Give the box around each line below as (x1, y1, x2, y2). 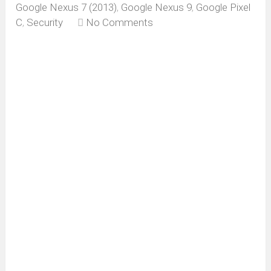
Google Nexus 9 (121, 1, 192, 14)
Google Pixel (196, 1, 251, 14)
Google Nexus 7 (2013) (16, 1, 117, 14)
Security (27, 16, 64, 29)
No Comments (86, 16, 154, 29)
